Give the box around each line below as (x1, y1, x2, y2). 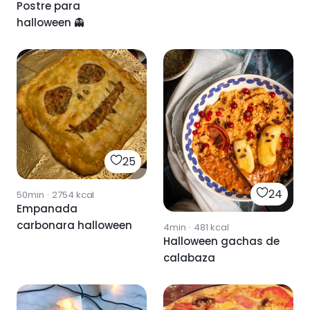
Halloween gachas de (163, 233, 280, 248)
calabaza (163, 250, 215, 265)
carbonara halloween (17, 217, 132, 232)
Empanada (17, 201, 77, 216)
